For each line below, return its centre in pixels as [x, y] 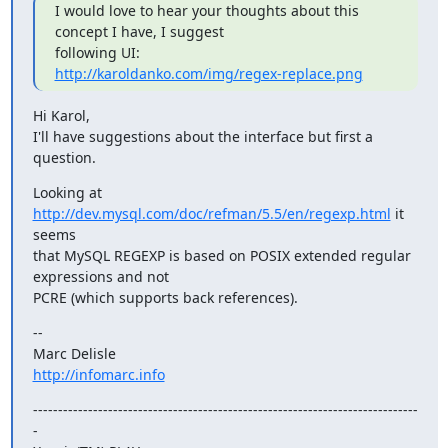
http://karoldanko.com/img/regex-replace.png [208, 73]
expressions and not [100, 276]
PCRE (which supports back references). [165, 297]
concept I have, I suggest [139, 31]
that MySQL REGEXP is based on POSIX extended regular [221, 255]
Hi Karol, [61, 115]
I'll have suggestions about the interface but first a [202, 136]
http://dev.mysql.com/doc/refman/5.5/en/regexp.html [211, 213]
